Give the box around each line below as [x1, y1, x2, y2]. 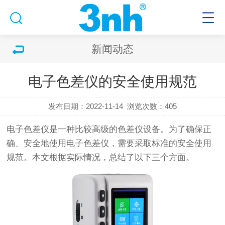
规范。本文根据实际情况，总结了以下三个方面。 [7, 153, 195, 162]
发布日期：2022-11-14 [48, 102, 123, 110]
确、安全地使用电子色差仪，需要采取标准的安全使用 [7, 139, 212, 148]
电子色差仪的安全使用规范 [28, 74, 197, 89]
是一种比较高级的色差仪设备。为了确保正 [49, 125, 212, 134]
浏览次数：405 [127, 102, 177, 110]
